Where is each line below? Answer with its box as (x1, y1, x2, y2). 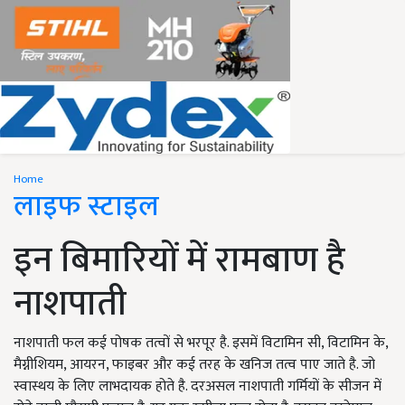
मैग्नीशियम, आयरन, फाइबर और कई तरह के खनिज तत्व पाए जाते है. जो (14, 353, 375, 377)
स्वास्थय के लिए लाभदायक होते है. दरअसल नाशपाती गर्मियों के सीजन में (14, 374, 381, 399)
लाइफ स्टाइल (14, 183, 159, 231)
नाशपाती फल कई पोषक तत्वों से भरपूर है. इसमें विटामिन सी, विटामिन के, (14, 331, 388, 355)
